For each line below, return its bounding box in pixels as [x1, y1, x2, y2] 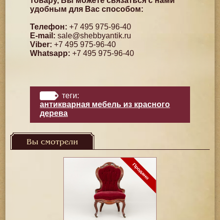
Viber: [30, 40, 53, 49]
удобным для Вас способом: [30, 5, 144, 13]
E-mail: [30, 31, 56, 40]
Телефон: [30, 23, 68, 31]
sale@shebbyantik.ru [57, 31, 132, 40]
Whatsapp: [30, 49, 71, 57]
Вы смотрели [27, 137, 79, 146]
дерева [40, 109, 68, 117]
